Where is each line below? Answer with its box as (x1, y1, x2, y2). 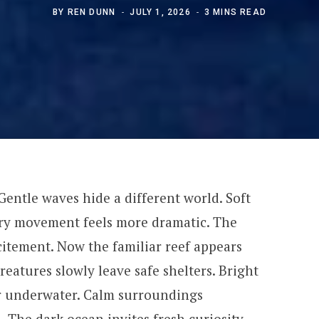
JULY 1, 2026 (130, 6, 191, 17)
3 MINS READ (204, 6, 267, 17)
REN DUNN (67, 6, 116, 17)
